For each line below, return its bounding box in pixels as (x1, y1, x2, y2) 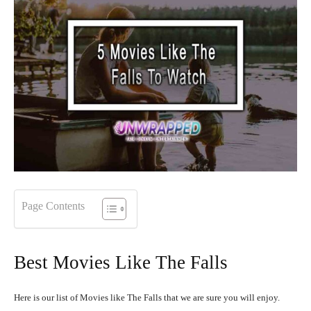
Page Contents (22, 200, 85, 212)
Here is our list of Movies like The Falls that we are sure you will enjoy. (14, 292, 280, 303)
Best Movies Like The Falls (14, 252, 228, 274)
